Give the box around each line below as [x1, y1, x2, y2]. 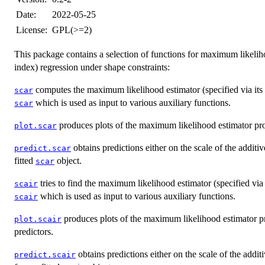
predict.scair [14, 250, 76, 259]
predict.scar [14, 143, 71, 153]
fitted [14, 155, 35, 166]
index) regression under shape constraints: [14, 62, 170, 72]
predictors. [14, 226, 53, 237]
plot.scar [14, 121, 57, 130]
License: [16, 24, 47, 35]
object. [54, 155, 82, 166]
